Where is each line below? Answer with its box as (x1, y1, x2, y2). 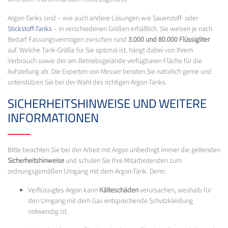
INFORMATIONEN (8, 108, 99, 127)
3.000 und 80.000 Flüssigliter (128, 34, 210, 45)
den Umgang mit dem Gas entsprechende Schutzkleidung (28, 195, 193, 206)
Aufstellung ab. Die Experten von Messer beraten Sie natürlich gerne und (8, 66, 212, 77)
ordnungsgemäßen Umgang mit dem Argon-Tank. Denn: (8, 166, 167, 177)
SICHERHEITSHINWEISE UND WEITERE (8, 94, 207, 112)
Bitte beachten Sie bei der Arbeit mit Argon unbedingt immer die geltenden (8, 145, 220, 155)
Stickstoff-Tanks (8, 23, 52, 34)
